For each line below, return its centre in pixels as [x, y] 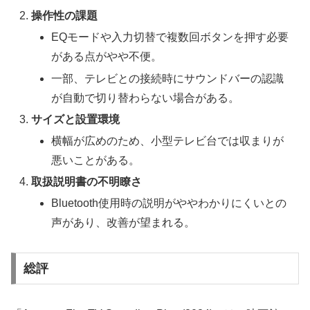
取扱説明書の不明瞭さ [87, 182]
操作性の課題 [65, 16]
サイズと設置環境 [76, 119]
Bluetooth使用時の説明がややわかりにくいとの [169, 203]
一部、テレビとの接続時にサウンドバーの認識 [168, 78]
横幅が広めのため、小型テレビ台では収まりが [168, 141]
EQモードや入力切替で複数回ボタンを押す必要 [170, 37]
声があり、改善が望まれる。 [124, 223]
